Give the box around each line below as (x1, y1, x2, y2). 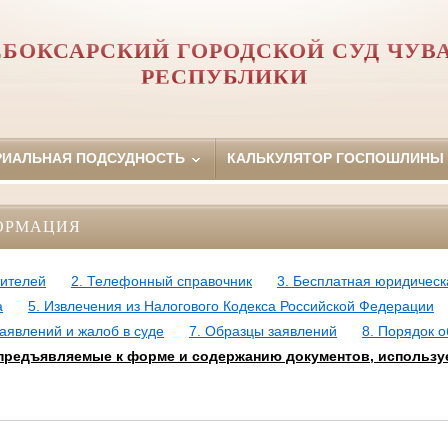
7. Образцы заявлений (188, 323, 337, 340)
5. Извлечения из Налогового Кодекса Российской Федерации (27, 298, 434, 315)
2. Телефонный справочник (70, 273, 252, 290)
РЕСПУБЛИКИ (140, 64, 308, 89)
